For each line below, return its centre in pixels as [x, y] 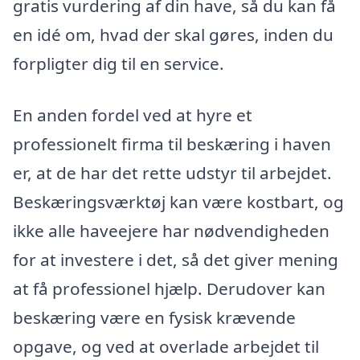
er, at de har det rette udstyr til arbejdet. [172, 172]
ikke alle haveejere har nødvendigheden [171, 230]
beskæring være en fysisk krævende [154, 317]
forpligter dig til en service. [119, 64]
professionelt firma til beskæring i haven [172, 143]
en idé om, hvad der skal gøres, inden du [173, 35]
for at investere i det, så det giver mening [176, 259]
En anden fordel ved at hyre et [133, 115]
